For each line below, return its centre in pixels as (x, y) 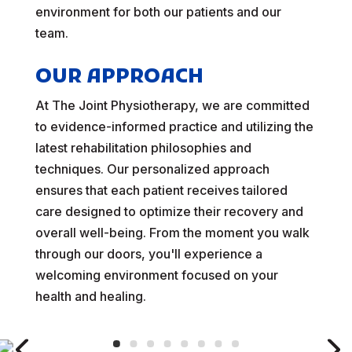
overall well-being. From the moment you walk (172, 233)
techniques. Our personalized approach (152, 169)
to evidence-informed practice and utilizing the (174, 126)
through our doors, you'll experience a (148, 254)
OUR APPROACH (119, 77)
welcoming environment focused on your (156, 275)
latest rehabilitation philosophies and (143, 148)
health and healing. (90, 296)
